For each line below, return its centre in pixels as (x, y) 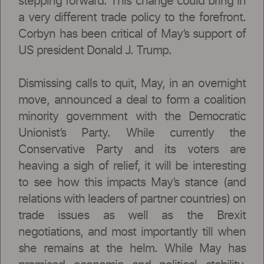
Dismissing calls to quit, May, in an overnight (132, 83)
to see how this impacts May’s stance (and (132, 182)
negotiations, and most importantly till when (132, 232)
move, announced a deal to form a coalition (132, 100)
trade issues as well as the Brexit (132, 215)
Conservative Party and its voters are (132, 149)
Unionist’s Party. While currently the (132, 133)
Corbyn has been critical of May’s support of (132, 34)
